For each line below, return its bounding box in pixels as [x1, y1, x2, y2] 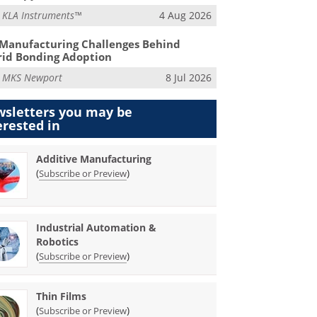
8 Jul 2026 [165, 71, 212, 85]
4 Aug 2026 [158, 8, 212, 22]
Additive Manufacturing [36, 151, 152, 166]
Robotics [36, 234, 79, 248]
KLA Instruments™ [2, 8, 82, 22]
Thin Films [36, 289, 87, 303]
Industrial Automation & [36, 220, 157, 234]
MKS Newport [2, 71, 63, 85]
